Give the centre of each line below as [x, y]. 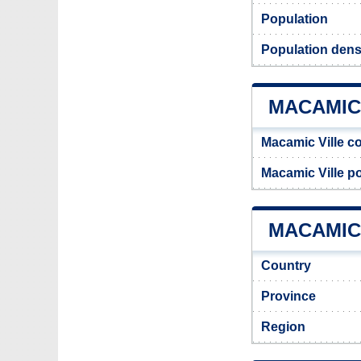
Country [286, 266]
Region [283, 327]
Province [288, 296]
